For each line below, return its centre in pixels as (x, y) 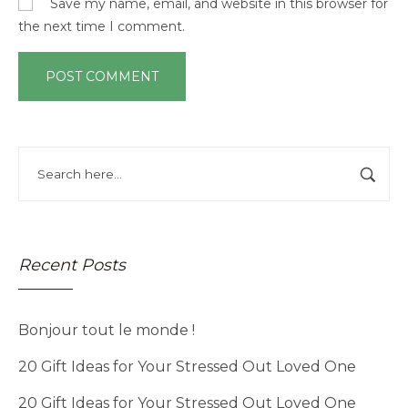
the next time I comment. (102, 27)
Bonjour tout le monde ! (107, 331)
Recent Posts (72, 265)
